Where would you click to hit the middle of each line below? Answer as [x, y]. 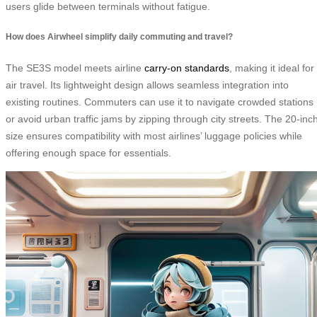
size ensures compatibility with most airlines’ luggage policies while [154, 136]
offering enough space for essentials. [88, 152]
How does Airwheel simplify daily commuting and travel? [119, 37]
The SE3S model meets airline [75, 68]
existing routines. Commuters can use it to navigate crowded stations [160, 102]
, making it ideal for [272, 68]
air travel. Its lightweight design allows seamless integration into [147, 85]
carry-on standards [187, 68]
